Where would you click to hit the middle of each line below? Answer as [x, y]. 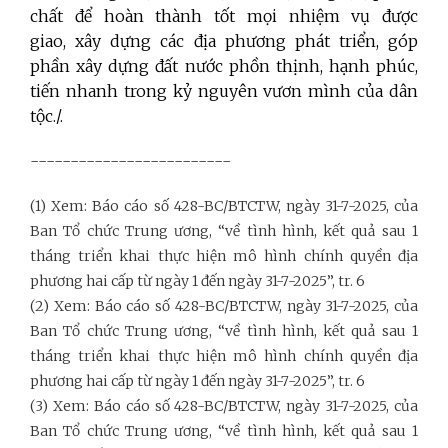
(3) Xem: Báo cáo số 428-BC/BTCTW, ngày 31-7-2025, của [224, 406]
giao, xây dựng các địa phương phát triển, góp [224, 41]
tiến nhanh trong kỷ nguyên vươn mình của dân [224, 91]
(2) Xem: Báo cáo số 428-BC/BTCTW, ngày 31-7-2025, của [224, 306]
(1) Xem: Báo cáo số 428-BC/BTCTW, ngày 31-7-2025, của [224, 206]
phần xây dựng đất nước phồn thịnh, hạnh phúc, [224, 66]
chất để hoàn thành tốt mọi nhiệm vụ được [224, 16]
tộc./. [46, 116]
